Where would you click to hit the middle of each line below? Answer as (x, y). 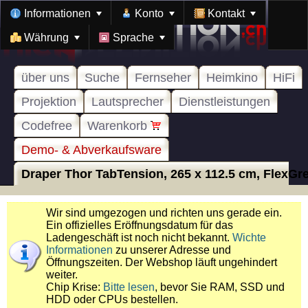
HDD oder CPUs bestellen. (112, 299)
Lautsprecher (128, 102)
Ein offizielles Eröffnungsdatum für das (140, 225)
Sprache (134, 38)
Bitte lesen (129, 287)
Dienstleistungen (224, 102)
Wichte (249, 238)
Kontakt (227, 13)
